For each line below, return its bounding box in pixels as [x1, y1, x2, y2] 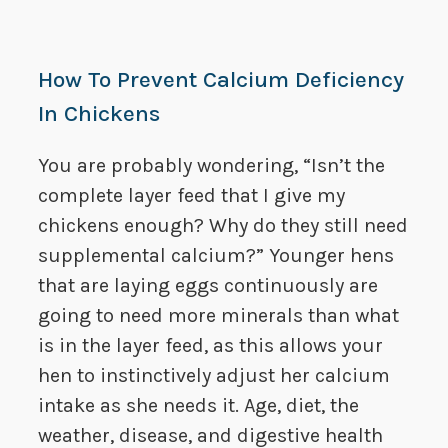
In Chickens [38, 100, 160, 128]
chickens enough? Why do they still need [38, 214, 408, 238]
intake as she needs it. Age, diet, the [38, 394, 359, 418]
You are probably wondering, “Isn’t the [38, 154, 385, 178]
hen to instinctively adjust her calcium [38, 364, 390, 388]
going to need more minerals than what [38, 304, 399, 328]
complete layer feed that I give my [38, 184, 345, 208]
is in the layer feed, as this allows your [38, 334, 383, 358]
